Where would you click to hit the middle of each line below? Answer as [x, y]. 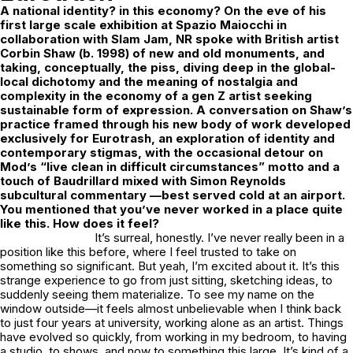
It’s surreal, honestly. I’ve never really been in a [219, 238]
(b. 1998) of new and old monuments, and [200, 54]
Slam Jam [140, 39]
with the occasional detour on [234, 153]
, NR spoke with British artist [254, 39]
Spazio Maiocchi [225, 25]
